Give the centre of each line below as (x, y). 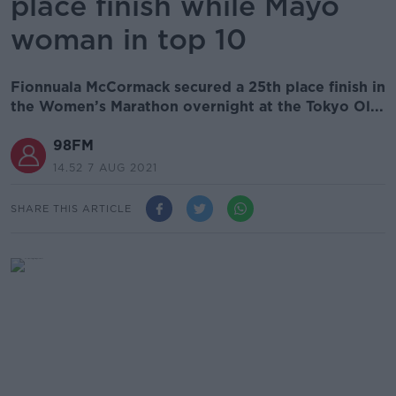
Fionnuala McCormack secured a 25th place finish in (198, 87)
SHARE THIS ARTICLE (71, 208)
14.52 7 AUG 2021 (105, 168)
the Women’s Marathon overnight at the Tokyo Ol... (197, 107)
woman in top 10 (129, 39)
